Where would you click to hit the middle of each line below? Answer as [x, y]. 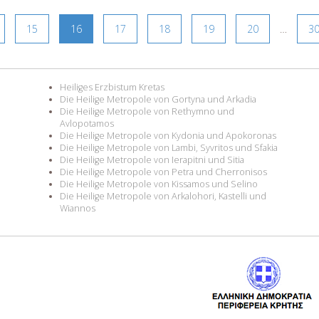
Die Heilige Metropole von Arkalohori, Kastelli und [163, 196]
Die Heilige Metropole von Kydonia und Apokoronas [168, 135]
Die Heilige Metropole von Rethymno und [147, 111]
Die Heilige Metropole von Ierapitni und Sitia [152, 159]
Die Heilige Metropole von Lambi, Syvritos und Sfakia [169, 147]
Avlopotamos [87, 123]
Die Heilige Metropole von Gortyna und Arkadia [158, 99]
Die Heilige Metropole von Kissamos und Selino [159, 184]
